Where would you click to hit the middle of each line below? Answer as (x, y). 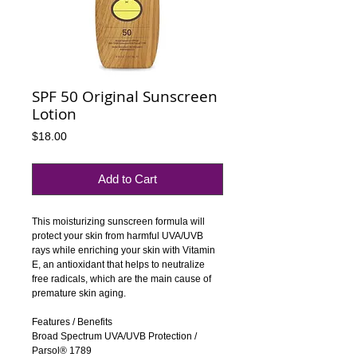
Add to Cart (127, 179)
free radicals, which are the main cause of (122, 279)
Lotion (54, 114)
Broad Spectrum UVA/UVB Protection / (114, 336)
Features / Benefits (72, 322)
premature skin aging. (79, 293)
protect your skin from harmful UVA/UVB (118, 236)
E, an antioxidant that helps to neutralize (118, 265)
